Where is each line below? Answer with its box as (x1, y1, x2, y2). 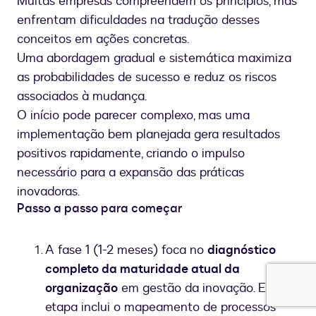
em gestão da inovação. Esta (118, 279, 284, 298)
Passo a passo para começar (17, 200, 183, 218)
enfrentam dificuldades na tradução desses (17, 11, 260, 30)
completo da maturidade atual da (45, 260, 240, 279)
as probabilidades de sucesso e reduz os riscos (17, 68, 276, 87)
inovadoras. (17, 183, 80, 201)
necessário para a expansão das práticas (17, 164, 244, 182)
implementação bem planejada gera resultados (17, 126, 280, 144)
